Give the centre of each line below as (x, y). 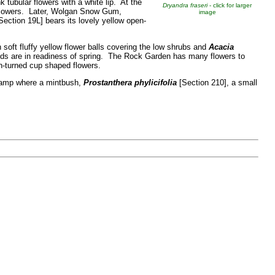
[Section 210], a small (217, 83)
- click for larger (230, 6)
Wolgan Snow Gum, (86, 11)
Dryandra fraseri (185, 6)
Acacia (221, 47)
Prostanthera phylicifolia (130, 83)
